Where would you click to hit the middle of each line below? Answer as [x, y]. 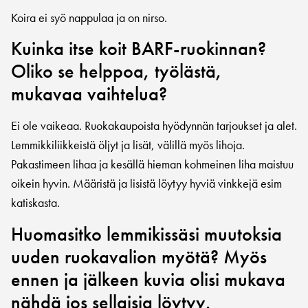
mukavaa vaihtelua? [89, 94]
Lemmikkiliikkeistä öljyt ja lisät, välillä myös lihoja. [128, 145]
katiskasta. [35, 203]
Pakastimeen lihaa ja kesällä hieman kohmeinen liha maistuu [152, 164]
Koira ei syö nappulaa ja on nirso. [89, 18]
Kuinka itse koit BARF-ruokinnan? [139, 49]
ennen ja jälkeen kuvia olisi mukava [148, 279]
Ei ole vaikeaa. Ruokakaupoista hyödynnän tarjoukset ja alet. [154, 126]
